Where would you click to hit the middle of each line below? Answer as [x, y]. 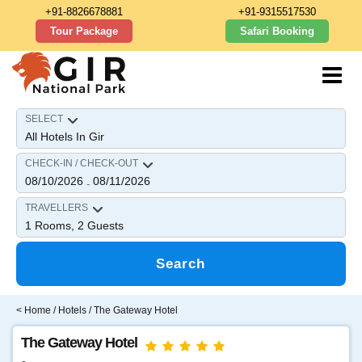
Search [181, 264]
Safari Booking [278, 31]
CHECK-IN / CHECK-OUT [82, 163]
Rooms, [55, 225]
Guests [104, 225]
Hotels [72, 310]
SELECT [44, 119]
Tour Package [84, 31]
